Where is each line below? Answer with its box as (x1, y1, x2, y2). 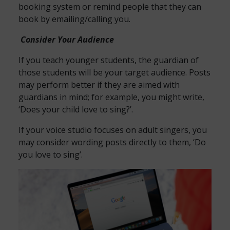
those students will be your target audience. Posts (18, 67, 210, 78)
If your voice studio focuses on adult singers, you (18, 124, 207, 136)
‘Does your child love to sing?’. (18, 104, 133, 115)
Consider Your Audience (21, 34, 114, 45)
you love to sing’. (18, 149, 83, 160)
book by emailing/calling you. (18, 13, 130, 25)
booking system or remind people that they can (18, 1, 201, 12)
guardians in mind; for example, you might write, (18, 91, 204, 103)
